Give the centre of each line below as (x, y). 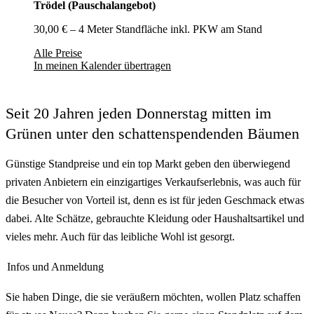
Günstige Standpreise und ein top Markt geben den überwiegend (148, 163)
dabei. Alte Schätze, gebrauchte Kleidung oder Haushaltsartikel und (155, 218)
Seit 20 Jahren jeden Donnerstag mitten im (138, 113)
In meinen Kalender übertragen (102, 65)
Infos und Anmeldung (55, 267)
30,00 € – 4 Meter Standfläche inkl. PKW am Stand (148, 29)
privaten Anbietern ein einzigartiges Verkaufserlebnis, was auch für (153, 182)
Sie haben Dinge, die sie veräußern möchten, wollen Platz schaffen (153, 297)
